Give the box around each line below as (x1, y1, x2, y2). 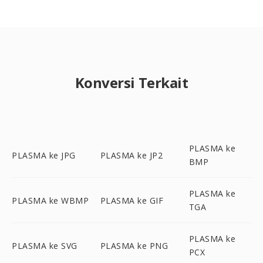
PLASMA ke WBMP (12, 194, 89, 206)
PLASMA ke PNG (100, 240, 168, 251)
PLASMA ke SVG (12, 240, 77, 251)
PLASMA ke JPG (12, 149, 76, 161)
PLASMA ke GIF (100, 194, 164, 206)
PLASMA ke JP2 (100, 149, 163, 161)
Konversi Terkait (75, 73, 188, 92)
